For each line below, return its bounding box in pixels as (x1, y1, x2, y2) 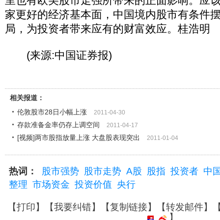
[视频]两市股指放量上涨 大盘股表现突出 (17, 134, 140, 141)
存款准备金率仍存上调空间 (17, 121, 100, 129)
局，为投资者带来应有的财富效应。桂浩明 (5, 23, 210, 35)
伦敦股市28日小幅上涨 (17, 108, 87, 116)
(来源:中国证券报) (5, 49, 112, 61)
